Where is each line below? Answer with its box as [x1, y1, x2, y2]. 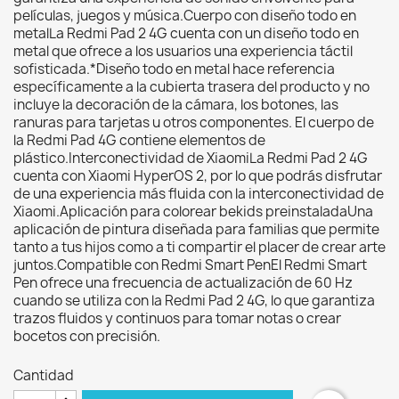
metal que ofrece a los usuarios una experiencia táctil [13, 42, 353, 61]
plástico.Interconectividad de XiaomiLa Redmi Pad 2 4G [13, 149, 368, 167]
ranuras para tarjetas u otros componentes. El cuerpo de [13, 113, 374, 132]
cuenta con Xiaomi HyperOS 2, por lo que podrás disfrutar [13, 167, 382, 185]
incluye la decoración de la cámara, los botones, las [13, 95, 338, 114]
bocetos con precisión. [13, 327, 160, 346]
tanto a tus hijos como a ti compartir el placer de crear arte [13, 238, 386, 256]
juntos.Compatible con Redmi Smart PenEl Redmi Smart [13, 256, 367, 274]
